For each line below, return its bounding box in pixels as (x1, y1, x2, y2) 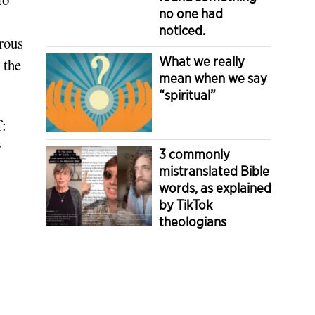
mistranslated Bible (159, 163, 269, 179)
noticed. (159, 22, 205, 39)
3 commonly (159, 146, 230, 162)
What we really (159, 53, 245, 70)
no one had (159, 5, 223, 22)
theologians (159, 214, 226, 230)
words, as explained (159, 180, 271, 196)
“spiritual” (159, 86, 216, 103)
